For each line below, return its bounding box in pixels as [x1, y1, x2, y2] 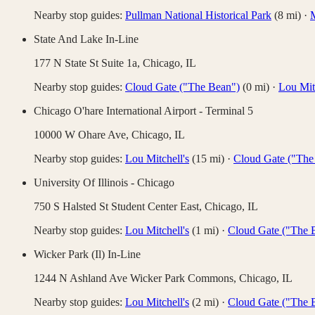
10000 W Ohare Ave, [34, 129, 131, 141]
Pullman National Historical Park [125, 9, 271, 22]
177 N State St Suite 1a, [34, 57, 143, 70]
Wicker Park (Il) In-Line [34, 248, 141, 261]
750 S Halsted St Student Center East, [34, 200, 205, 213]
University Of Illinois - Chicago [34, 176, 174, 189]
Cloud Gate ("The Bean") [125, 81, 240, 94]
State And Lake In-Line [34, 33, 139, 46]
